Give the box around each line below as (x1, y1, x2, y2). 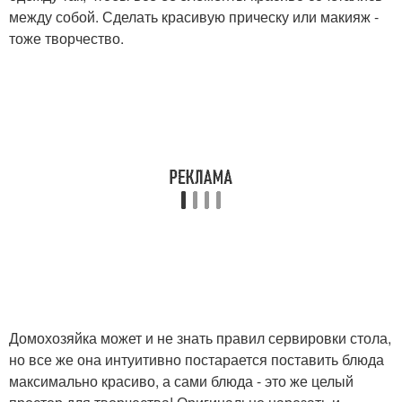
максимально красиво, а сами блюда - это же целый (9, 371, 354, 392)
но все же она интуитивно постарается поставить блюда (9, 349, 384, 371)
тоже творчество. (9, 28, 124, 49)
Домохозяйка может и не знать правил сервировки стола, (9, 328, 391, 349)
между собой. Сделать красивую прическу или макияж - (9, 6, 379, 28)
